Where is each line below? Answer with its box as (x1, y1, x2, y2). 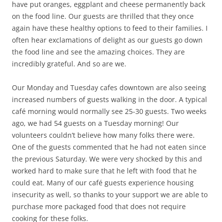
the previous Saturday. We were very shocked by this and (12, 154, 202, 164)
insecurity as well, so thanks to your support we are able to (12, 189, 208, 199)
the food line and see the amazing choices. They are (12, 47, 185, 56)
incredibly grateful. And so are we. (12, 58, 126, 68)
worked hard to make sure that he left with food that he (12, 166, 197, 175)
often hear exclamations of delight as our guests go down (12, 35, 203, 45)
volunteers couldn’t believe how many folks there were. (12, 130, 195, 140)
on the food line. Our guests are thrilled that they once (12, 11, 194, 21)
